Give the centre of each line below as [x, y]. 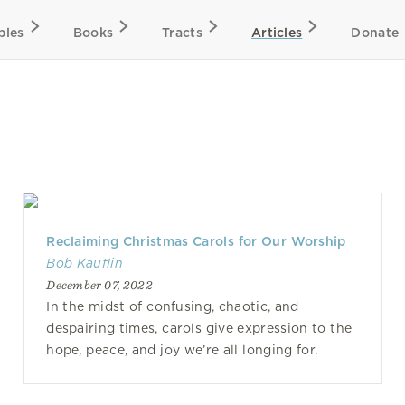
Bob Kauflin [85, 263]
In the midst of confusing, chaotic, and [173, 306]
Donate [375, 33]
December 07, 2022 [99, 285]
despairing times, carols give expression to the [199, 328]
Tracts [182, 33]
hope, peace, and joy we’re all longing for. [182, 350]
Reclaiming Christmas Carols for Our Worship [196, 241]
